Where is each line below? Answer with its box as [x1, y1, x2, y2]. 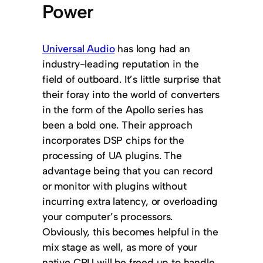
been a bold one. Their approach [42, 119, 193, 131]
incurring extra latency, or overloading [42, 195, 218, 208]
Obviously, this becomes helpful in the [42, 225, 218, 238]
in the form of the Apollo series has [42, 103, 203, 116]
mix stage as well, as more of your [42, 241, 198, 254]
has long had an [114, 42, 190, 55]
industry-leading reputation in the [42, 58, 200, 70]
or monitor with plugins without [42, 180, 187, 193]
